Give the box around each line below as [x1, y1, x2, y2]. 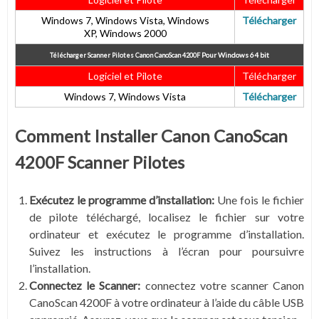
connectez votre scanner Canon [140, 278, 305, 293]
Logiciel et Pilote [88, 70, 162, 83]
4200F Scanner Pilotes [15, 152, 184, 173]
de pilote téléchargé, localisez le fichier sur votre [29, 210, 304, 224]
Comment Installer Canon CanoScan [15, 125, 288, 147]
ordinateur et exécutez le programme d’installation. [29, 227, 304, 241]
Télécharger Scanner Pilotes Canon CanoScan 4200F [50, 51, 202, 60]
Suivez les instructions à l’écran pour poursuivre [29, 244, 304, 258]
